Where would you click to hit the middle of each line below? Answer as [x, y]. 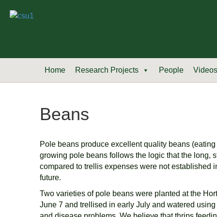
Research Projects [107, 70]
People [171, 70]
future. [51, 178]
